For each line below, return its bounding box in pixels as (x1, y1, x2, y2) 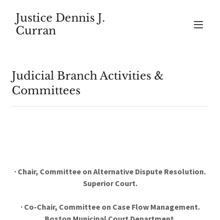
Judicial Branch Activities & (12, 69, 164, 82)
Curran (16, 24, 56, 37)
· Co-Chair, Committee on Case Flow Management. (20, 202, 200, 212)
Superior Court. (82, 178, 137, 188)
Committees (12, 84, 81, 97)
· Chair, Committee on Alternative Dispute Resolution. (14, 166, 206, 176)
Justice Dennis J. (16, 11, 105, 25)
